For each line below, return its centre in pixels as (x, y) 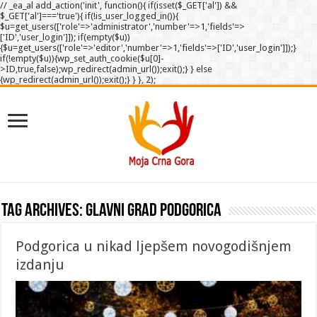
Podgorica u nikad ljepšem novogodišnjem (154, 246)
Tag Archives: (44, 211)
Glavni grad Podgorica (154, 211)
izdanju (40, 265)
